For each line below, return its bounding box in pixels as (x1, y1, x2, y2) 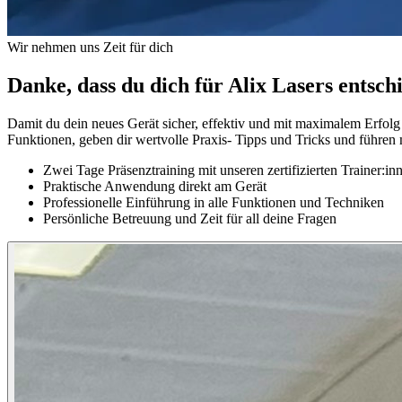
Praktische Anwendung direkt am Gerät (43, 178, 267, 194)
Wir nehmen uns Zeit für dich (7, 39, 173, 55)
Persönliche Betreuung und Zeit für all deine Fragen (43, 210, 336, 226)
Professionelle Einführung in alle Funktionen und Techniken (43, 194, 384, 210)
